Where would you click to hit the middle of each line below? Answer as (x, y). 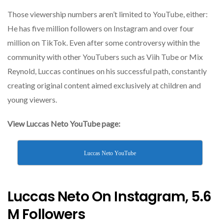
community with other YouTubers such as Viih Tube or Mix (105, 57)
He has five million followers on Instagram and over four (101, 28)
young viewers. (32, 100)
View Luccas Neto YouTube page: (64, 124)
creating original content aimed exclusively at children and (104, 85)
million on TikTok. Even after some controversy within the (104, 43)
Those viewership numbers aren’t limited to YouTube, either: (108, 14)
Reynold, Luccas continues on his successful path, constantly (107, 71)
